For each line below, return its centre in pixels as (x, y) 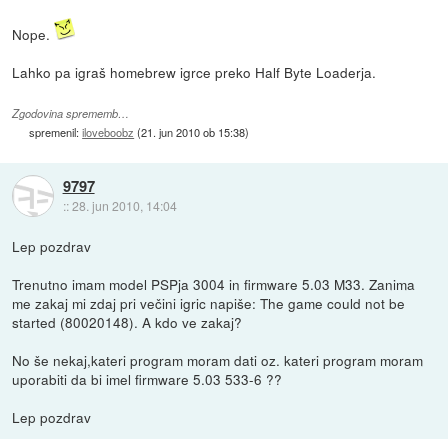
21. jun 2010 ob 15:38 (193, 131)
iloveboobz (108, 131)
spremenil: (56, 131)
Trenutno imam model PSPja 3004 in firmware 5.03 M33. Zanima (214, 283)
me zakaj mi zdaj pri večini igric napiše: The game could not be (209, 302)
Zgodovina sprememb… (71, 113)
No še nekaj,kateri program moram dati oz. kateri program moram (218, 359)
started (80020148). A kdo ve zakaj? (127, 321)
